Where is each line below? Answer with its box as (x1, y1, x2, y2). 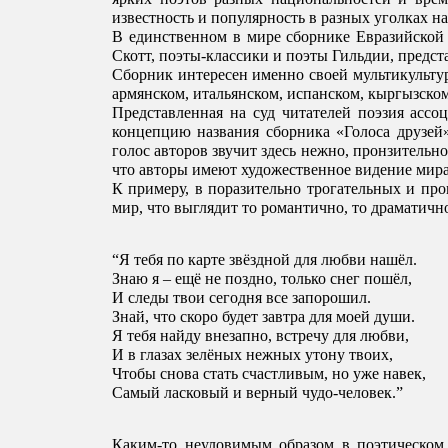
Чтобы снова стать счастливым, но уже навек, (112, 365, 430, 383)
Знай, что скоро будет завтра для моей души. (112, 308, 419, 326)
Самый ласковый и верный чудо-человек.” (112, 384, 403, 402)
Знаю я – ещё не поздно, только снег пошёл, (112, 270, 416, 288)
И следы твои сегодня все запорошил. (112, 289, 375, 307)
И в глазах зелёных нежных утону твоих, (112, 346, 397, 364)
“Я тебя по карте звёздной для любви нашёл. (112, 251, 421, 269)
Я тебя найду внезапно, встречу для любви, (112, 327, 413, 345)
